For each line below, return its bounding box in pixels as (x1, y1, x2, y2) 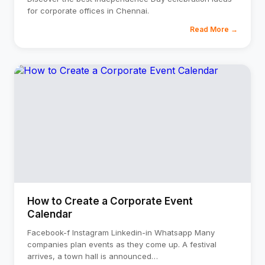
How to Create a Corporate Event (27, 195, 193, 207)
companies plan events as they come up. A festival (27, 240, 216, 249)
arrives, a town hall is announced (27, 251, 151, 261)
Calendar (27, 208, 72, 220)
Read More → (190, 25, 238, 34)
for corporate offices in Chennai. (27, 6, 149, 15)
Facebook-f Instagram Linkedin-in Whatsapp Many (27, 228, 215, 237)
